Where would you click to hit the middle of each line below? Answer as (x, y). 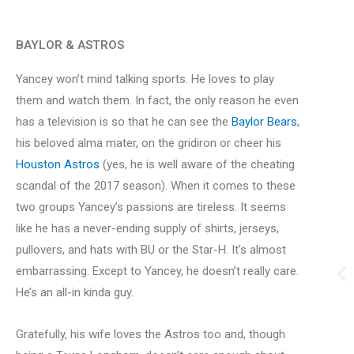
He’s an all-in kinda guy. (75, 292)
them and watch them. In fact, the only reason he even (157, 100)
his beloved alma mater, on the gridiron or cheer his (149, 143)
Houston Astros (58, 164)
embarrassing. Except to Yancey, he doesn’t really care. (157, 271)
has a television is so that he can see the (124, 121)
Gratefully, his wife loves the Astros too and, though (151, 334)
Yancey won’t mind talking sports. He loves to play (145, 79)
